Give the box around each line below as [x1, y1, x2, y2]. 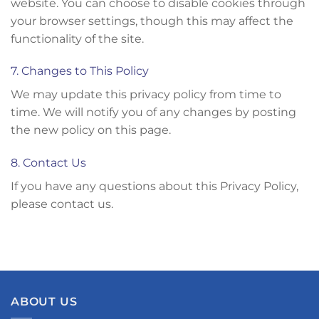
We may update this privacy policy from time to [11, 88, 281, 102]
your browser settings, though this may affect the [11, 14, 293, 28]
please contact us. [11, 197, 113, 211]
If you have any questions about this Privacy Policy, [11, 179, 298, 194]
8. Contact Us [11, 156, 86, 170]
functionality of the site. [11, 31, 144, 46]
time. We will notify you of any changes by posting [11, 105, 296, 120]
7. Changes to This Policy [11, 64, 149, 78]
